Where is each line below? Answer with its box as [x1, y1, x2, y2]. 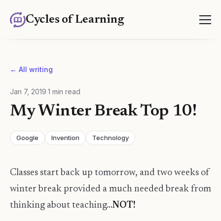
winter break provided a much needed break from [10, 184, 211, 194]
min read [50, 87, 80, 96]
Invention [51, 134, 79, 142]
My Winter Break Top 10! [10, 103, 197, 120]
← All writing [10, 65, 53, 74]
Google [16, 134, 38, 142]
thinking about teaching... [10, 201, 112, 210]
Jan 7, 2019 [10, 87, 46, 96]
